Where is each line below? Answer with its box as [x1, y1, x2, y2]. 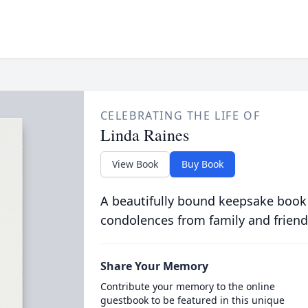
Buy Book [181, 157, 223, 170]
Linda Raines [100, 124, 189, 146]
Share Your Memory [100, 258, 208, 274]
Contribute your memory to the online [100, 280, 275, 293]
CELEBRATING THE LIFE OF [100, 108, 261, 123]
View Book [111, 157, 158, 170]
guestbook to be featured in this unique [100, 294, 285, 307]
